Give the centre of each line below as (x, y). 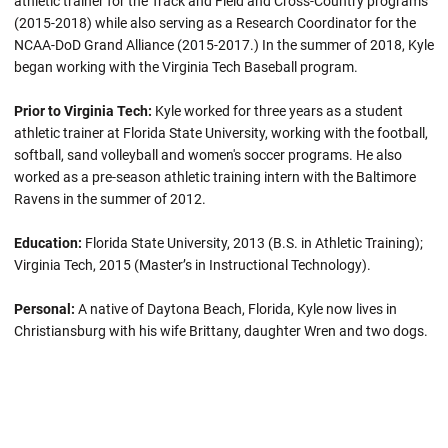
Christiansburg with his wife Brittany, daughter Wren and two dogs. (221, 331)
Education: (48, 243)
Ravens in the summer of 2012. (110, 199)
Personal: (44, 309)
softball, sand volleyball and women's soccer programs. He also (208, 155)
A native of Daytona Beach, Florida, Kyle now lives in (236, 309)
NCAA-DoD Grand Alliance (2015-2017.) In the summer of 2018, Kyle (224, 45)
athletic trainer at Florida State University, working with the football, (221, 133)
